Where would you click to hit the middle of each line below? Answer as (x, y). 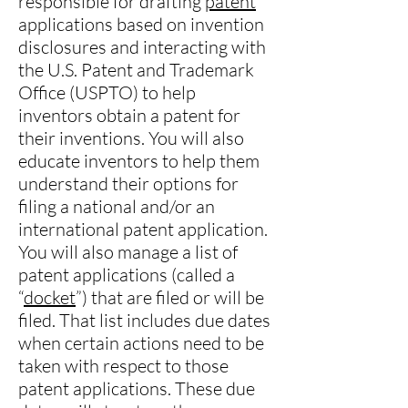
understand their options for (128, 184)
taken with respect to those (123, 366)
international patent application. (143, 229)
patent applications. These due (137, 388)
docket (50, 297)
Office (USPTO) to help (107, 92)
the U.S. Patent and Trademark (136, 70)
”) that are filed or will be (170, 297)
